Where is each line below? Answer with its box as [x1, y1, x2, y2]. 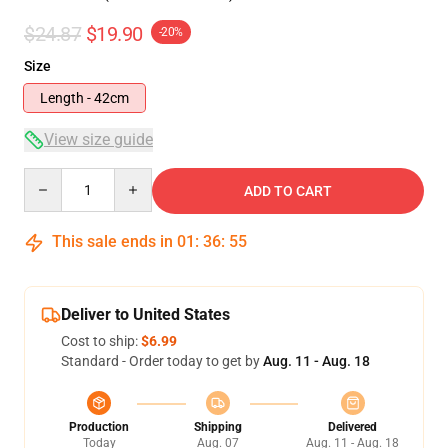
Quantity [23, 169, 78, 185]
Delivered [328, 420, 377, 434]
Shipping [193, 420, 242, 434]
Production [69, 420, 129, 434]
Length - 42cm [40, 90, 129, 106]
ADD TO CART [244, 183, 332, 199]
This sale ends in [48, 232, 177, 251]
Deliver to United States [61, 305, 230, 324]
